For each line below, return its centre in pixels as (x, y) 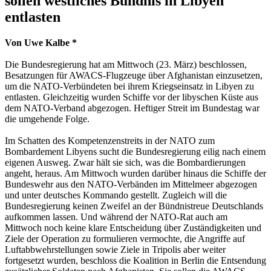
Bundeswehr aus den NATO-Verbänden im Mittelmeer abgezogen (131, 184)
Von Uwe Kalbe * (41, 42)
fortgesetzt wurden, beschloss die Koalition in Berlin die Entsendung (135, 260)
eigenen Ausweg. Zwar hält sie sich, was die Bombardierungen (125, 162)
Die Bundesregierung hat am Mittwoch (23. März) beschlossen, (126, 64)
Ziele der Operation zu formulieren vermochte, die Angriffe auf (125, 238)
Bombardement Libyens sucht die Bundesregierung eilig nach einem (135, 151)
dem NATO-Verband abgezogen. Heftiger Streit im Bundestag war (132, 108)
